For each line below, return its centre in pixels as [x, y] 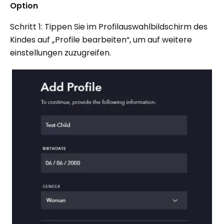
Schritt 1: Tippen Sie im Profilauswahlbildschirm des [109, 26]
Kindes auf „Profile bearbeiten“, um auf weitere [101, 39]
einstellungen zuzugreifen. [60, 52]
